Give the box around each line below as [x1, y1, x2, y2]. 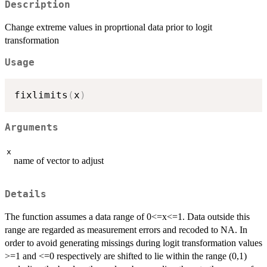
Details [5, 188, 46, 200]
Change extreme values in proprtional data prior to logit [5, 22, 212, 33]
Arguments [5, 122, 58, 133]
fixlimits [14, 89, 68, 101]
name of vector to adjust [14, 156, 104, 166]
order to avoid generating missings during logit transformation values [5, 237, 262, 248]
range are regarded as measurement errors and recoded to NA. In [5, 224, 247, 235]
